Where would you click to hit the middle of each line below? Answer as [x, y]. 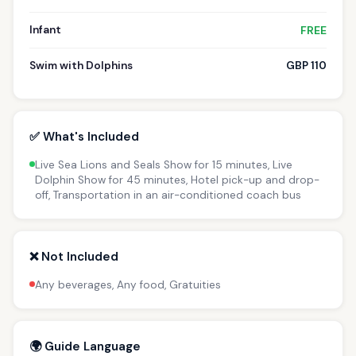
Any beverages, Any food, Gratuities [128, 284]
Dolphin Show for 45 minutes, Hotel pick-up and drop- [177, 180]
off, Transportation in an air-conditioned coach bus [168, 195]
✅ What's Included [84, 136]
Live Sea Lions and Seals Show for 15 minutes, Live [164, 164]
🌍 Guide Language [85, 346]
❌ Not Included [74, 256]
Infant [45, 29]
